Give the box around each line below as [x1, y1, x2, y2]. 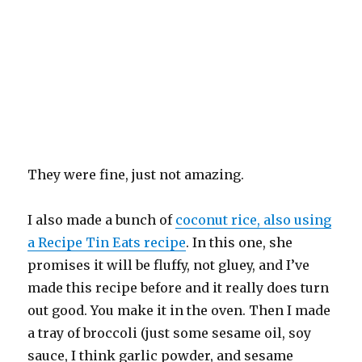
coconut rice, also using [175, 211, 332, 228]
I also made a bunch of [27, 211, 176, 228]
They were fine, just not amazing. [27, 166, 248, 183]
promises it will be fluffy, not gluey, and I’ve [27, 256, 310, 273]
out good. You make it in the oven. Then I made [27, 301, 331, 318]
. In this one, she [186, 234, 293, 250]
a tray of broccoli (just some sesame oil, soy [27, 324, 312, 341]
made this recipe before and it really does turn [27, 279, 330, 296]
